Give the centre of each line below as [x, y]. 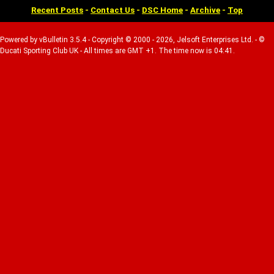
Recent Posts [57, 10]
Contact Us [113, 10]
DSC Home [162, 10]
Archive [205, 10]
